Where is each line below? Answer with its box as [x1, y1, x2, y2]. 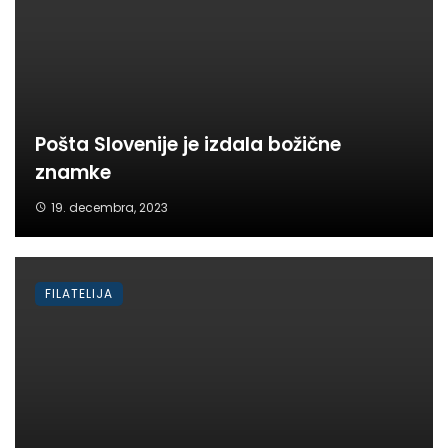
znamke [35, 158, 111, 186]
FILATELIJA [45, 284, 113, 302]
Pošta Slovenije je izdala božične [35, 130, 341, 158]
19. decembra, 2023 [50, 198, 168, 216]
